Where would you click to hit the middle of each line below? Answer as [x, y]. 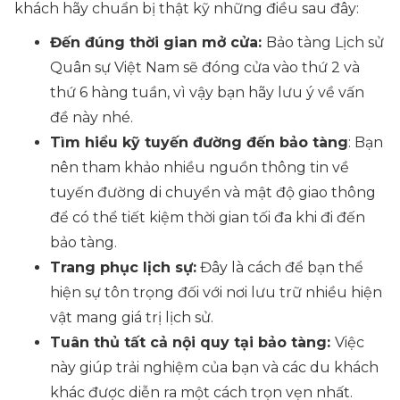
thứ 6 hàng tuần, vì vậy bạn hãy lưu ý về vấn [207, 92]
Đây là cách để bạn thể [280, 267]
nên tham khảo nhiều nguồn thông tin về [200, 167]
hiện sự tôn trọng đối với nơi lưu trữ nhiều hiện [216, 292]
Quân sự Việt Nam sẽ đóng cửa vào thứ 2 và [205, 67]
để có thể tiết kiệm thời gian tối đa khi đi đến [208, 217]
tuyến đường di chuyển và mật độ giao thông [213, 192]
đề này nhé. [92, 117]
